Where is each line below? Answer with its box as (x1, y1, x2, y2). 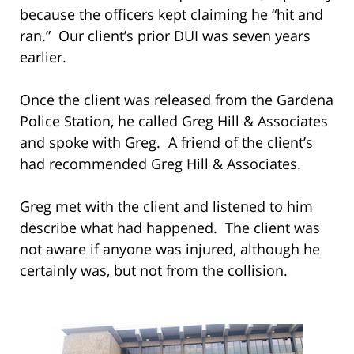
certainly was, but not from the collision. (20, 260, 288, 280)
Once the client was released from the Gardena (20, 89, 333, 109)
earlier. (20, 47, 66, 66)
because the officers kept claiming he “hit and (20, 4, 323, 24)
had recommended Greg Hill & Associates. (20, 153, 301, 173)
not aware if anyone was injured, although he (20, 239, 320, 258)
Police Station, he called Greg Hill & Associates (20, 111, 328, 130)
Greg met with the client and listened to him (20, 196, 313, 216)
